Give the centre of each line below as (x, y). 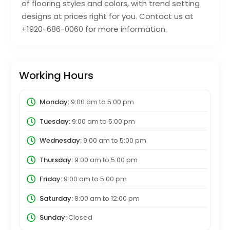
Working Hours (56, 76)
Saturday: (56, 198)
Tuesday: (55, 121)
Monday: (54, 102)
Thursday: (56, 160)
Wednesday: (60, 141)
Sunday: (53, 218)
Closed (79, 218)
